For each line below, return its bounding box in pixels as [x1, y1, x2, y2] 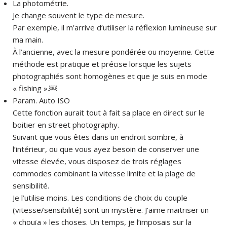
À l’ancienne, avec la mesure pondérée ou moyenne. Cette [13, 46, 214, 57]
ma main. [13, 34, 43, 45]
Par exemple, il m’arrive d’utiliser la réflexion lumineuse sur [13, 22, 217, 32]
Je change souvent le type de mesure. [13, 10, 144, 20]
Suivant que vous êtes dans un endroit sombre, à [13, 131, 183, 142]
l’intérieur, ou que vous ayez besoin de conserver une [13, 143, 199, 154]
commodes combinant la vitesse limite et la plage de [13, 168, 196, 178]
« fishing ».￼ [13, 83, 57, 93]
